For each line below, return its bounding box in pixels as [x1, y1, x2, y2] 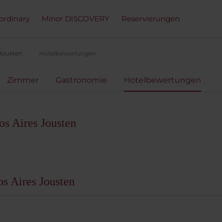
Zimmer [7, 75, 39, 85]
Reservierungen [121, 14, 180, 23]
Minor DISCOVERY [42, 14, 110, 23]
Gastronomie [55, 75, 107, 85]
